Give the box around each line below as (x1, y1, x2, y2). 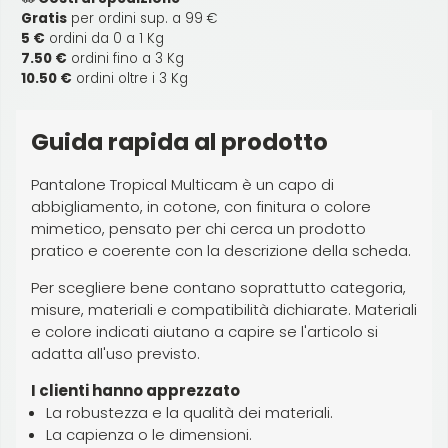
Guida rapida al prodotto (31, 125, 328, 158)
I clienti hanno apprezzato (31, 379, 240, 401)
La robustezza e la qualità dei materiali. (46, 401, 333, 423)
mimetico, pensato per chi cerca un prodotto (31, 217, 366, 239)
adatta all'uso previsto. (31, 342, 200, 364)
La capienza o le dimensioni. (46, 423, 252, 445)
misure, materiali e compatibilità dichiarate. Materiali (31, 298, 417, 320)
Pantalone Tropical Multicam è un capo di (31, 173, 334, 195)
